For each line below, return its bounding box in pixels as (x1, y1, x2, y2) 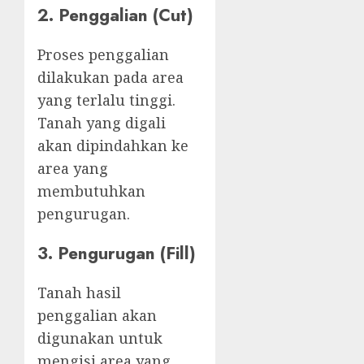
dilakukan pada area (37, 67, 184, 88)
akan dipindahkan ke (37, 136, 188, 156)
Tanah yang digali (37, 113, 166, 133)
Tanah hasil (37, 283, 121, 303)
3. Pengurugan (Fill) (37, 240, 196, 266)
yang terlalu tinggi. (37, 90, 175, 110)
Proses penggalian (37, 45, 169, 65)
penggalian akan (37, 305, 157, 326)
